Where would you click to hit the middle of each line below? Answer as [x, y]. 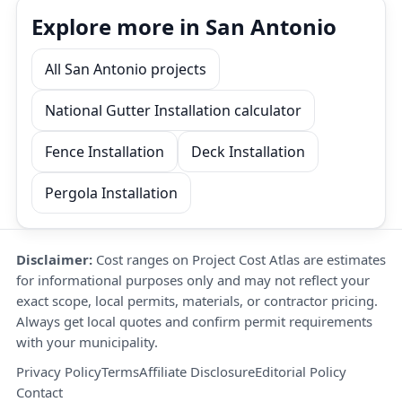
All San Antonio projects [126, 69]
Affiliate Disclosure [197, 371]
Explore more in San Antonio [184, 26]
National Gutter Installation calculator [173, 110]
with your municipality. [87, 342]
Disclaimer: [54, 259]
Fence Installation [105, 152]
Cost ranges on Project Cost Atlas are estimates [239, 259]
